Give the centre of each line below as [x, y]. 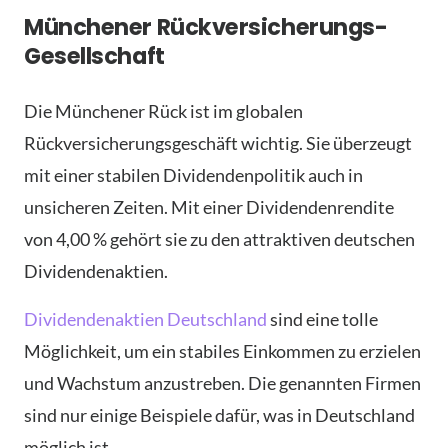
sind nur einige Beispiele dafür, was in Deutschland [219, 415]
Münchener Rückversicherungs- [206, 27]
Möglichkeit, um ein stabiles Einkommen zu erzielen [222, 351]
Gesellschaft [94, 56]
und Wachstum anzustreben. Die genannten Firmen [222, 383]
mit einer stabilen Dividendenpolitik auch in [193, 175]
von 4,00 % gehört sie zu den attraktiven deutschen [219, 239]
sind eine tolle [322, 319]
